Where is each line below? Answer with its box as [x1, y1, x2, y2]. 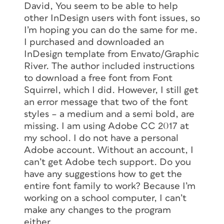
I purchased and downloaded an [24, 37, 164, 47]
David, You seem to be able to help [24, 1, 178, 11]
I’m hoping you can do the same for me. [24, 25, 197, 35]
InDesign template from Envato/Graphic [24, 49, 199, 59]
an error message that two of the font [24, 97, 188, 107]
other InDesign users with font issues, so [24, 13, 200, 23]
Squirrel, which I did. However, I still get [24, 85, 198, 95]
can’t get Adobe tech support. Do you [24, 157, 191, 167]
